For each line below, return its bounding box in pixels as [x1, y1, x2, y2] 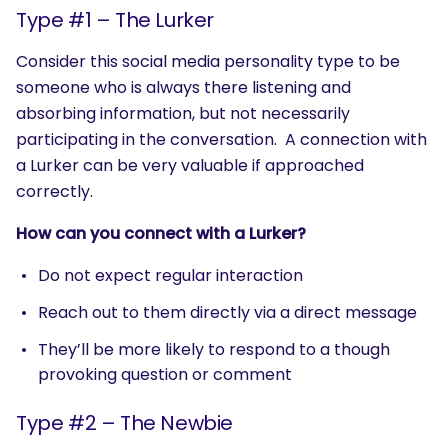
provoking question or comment [38, 362, 292, 386]
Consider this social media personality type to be [16, 49, 400, 73]
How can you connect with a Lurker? [16, 221, 306, 245]
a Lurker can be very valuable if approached [16, 153, 364, 177]
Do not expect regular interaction [38, 263, 303, 287]
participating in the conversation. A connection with [16, 127, 427, 151]
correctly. [16, 179, 93, 203]
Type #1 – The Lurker [16, 5, 214, 34]
